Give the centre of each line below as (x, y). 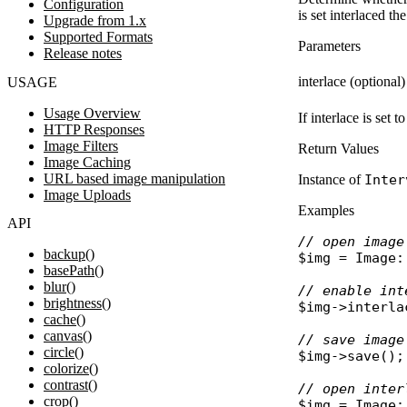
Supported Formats (98, 37)
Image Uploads (87, 194)
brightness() (77, 303)
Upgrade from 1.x (95, 21)
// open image (351, 241)
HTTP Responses (94, 129)
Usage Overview (92, 113)
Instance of (331, 179)
